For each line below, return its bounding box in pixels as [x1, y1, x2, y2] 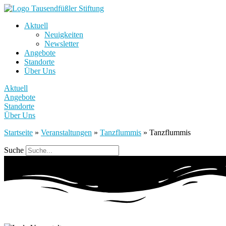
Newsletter [44, 39, 79, 48]
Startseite [4, 128, 33, 137]
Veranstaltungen [41, 128, 92, 137]
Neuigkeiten [44, 30, 83, 39]
